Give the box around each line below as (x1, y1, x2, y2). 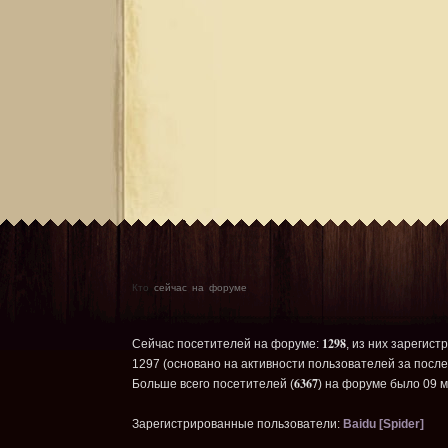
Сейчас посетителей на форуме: (132, 336, 322, 351)
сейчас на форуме (149, 279, 247, 292)
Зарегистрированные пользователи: (132, 416, 343, 431)
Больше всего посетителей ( (132, 376, 294, 391)
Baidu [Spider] (343, 416, 424, 431)
